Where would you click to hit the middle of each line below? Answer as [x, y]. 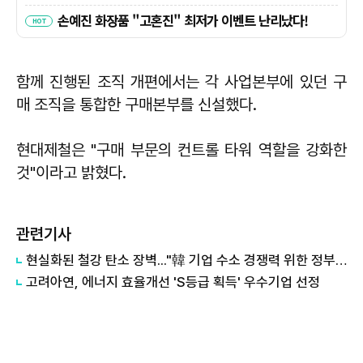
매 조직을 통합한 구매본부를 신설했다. [137, 104]
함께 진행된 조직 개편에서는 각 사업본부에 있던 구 [181, 81]
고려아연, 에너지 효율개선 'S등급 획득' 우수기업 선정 [173, 282]
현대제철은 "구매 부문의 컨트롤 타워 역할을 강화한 [181, 149]
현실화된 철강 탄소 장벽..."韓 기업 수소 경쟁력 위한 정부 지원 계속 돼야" [341, 260]
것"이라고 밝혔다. [71, 172]
